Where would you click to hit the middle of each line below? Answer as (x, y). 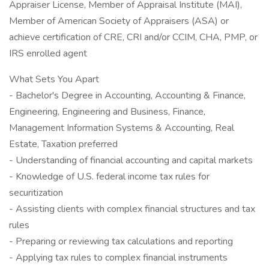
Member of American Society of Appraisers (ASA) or (119, 21)
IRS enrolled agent (48, 53)
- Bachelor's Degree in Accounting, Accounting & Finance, (127, 95)
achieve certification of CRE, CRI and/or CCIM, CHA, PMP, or (133, 37)
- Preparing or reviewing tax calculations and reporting (121, 241)
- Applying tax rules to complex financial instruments (118, 258)
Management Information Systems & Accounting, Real (122, 128)
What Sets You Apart (54, 79)
